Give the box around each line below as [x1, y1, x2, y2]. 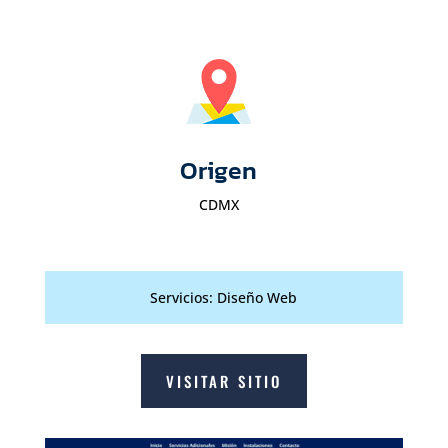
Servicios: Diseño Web [150, 288, 298, 307]
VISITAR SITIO [165, 369, 282, 392]
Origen [180, 151, 258, 189]
